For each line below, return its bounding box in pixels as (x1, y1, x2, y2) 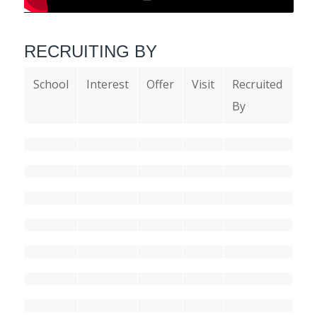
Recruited (231, 76, 282, 92)
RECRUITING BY (23, 41, 157, 61)
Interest (86, 76, 129, 92)
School (33, 76, 69, 92)
